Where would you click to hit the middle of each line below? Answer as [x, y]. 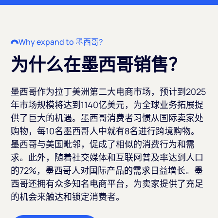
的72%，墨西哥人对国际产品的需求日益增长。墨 [107, 170]
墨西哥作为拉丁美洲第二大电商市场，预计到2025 [109, 91]
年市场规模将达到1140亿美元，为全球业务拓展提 [107, 105]
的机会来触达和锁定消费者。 [68, 197]
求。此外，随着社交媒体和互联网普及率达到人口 [107, 157]
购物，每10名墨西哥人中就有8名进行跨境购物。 [105, 131]
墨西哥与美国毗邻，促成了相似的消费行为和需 [103, 144]
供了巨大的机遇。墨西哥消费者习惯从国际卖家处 [107, 118]
